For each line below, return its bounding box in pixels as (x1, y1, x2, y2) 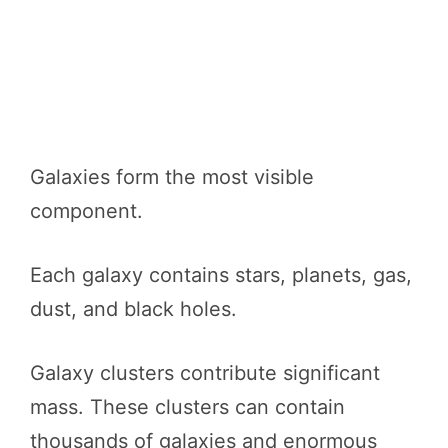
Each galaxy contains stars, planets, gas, (30, 263, 412, 287)
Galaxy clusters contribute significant (30, 361, 380, 385)
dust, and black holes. (30, 297, 237, 321)
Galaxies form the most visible (30, 165, 314, 189)
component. (30, 199, 143, 223)
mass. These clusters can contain (30, 395, 345, 419)
